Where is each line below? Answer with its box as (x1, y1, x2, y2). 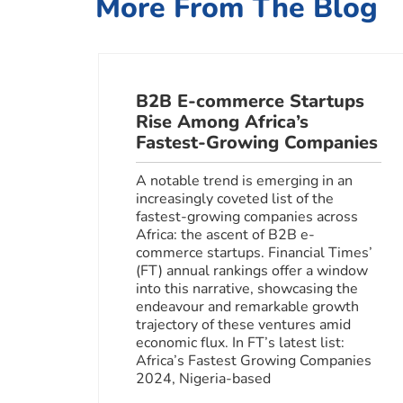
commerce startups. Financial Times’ (135, 242, 372, 263)
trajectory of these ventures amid (135, 314, 351, 335)
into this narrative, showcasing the (135, 278, 358, 299)
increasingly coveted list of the (135, 188, 334, 209)
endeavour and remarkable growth (135, 296, 359, 317)
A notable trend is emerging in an (135, 170, 353, 191)
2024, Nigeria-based (135, 368, 271, 389)
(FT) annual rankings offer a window (135, 260, 368, 281)
